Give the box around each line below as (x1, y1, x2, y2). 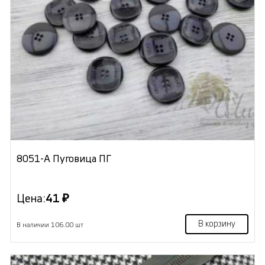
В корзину (198, 220, 236, 229)
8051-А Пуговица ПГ (16, 154, 111, 164)
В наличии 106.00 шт (16, 222, 83, 229)
